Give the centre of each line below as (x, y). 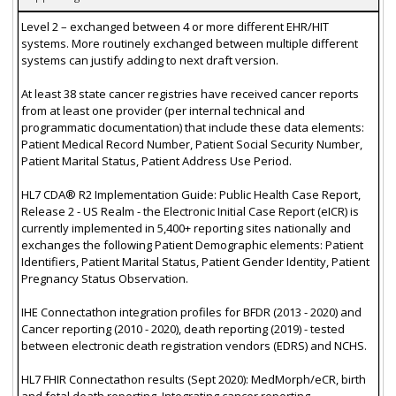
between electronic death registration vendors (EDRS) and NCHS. (194, 345)
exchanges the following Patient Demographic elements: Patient (192, 244)
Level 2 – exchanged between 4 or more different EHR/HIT (175, 26)
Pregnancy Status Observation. (104, 278)
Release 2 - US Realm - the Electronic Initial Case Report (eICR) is (190, 211)
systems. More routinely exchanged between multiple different (189, 43)
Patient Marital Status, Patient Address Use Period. (156, 160)
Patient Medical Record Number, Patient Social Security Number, (191, 144)
